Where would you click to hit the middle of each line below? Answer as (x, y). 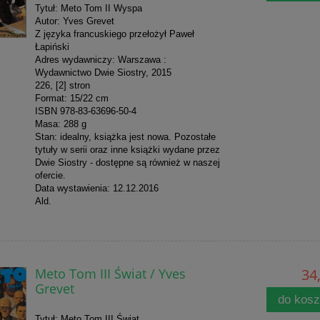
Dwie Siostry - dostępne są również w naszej (127, 162)
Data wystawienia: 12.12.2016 (96, 188)
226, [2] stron (62, 85)
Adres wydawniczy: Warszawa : (100, 59)
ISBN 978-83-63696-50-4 (85, 111)
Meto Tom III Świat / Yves (110, 273)
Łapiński (52, 46)
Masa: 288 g (60, 124)
